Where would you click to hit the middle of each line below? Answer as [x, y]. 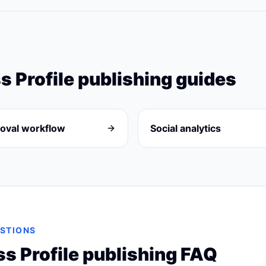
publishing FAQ [148, 254]
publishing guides [155, 79]
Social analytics [186, 128]
